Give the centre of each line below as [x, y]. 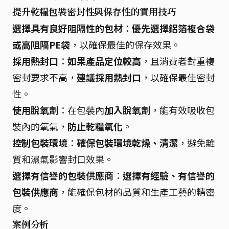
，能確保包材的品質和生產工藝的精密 [136, 191]
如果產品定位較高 [104, 61]
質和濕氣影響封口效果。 [63, 159]
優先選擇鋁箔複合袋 [173, 28]
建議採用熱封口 [109, 77]
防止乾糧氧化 [95, 126]
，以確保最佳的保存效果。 [125, 44]
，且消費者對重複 [178, 61]
